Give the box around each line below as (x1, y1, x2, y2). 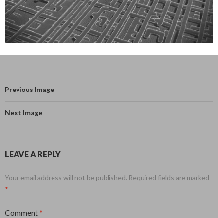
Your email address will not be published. (5, 173, 127, 182)
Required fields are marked (128, 173, 209, 182)
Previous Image (5, 85, 54, 93)
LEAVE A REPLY (5, 149, 61, 159)
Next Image (5, 108, 42, 117)
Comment (5, 207, 39, 217)
